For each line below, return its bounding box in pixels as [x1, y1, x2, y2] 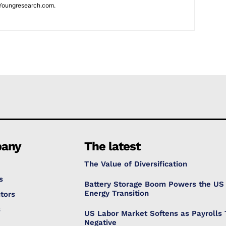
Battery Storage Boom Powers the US [84, 180, 224, 189]
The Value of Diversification [84, 159, 188, 168]
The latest [84, 139, 141, 153]
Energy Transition [84, 189, 149, 198]
